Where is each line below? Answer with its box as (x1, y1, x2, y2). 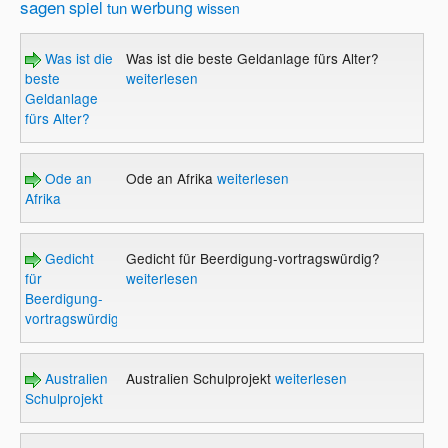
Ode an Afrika (125, 168, 217, 189)
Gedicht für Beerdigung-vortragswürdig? (125, 248, 380, 269)
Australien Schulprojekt (125, 368, 275, 389)
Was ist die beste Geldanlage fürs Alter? (125, 48, 379, 69)
